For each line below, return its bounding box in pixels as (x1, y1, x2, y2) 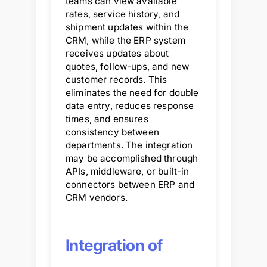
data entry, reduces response (66, 100, 194, 111)
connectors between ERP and (66, 178, 194, 190)
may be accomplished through (66, 152, 198, 164)
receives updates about (66, 47, 169, 59)
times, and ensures (66, 113, 148, 125)
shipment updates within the (66, 21, 189, 33)
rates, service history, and (66, 8, 180, 20)
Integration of (66, 235, 163, 255)
